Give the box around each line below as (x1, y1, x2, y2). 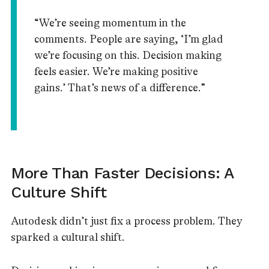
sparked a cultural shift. (11, 231, 125, 243)
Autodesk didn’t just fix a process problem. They (11, 215, 243, 227)
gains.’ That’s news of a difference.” (34, 81, 205, 94)
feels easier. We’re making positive (34, 65, 198, 77)
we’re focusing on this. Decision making (34, 49, 222, 61)
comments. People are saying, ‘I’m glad (34, 32, 223, 45)
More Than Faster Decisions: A (11, 164, 234, 182)
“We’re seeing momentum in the (34, 16, 186, 29)
